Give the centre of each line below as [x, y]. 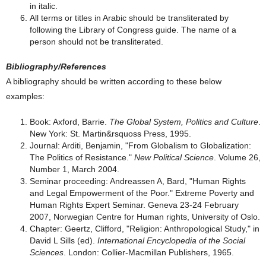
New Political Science [174, 157]
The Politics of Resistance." [82, 157]
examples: [25, 96]
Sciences [47, 252]
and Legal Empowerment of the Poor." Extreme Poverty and [142, 193]
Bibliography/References [56, 66]
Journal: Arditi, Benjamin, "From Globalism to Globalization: [140, 145]
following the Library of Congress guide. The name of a [133, 30]
